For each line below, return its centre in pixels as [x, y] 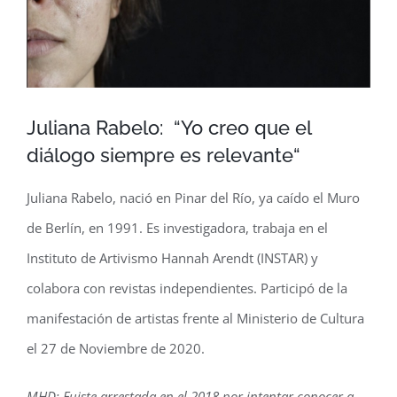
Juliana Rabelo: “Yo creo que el [169, 128]
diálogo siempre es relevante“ [163, 156]
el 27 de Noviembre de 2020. [116, 348]
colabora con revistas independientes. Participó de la [187, 288]
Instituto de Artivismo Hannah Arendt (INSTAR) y [172, 258]
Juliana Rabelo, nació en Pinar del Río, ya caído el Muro [193, 198]
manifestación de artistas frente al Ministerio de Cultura [195, 318]
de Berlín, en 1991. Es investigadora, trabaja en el [177, 228]
